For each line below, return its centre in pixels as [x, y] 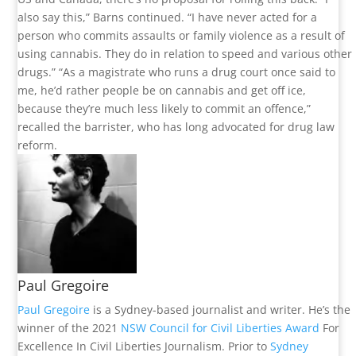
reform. [38, 145]
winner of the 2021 [70, 328]
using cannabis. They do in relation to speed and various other [185, 54]
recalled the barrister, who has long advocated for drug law [176, 127]
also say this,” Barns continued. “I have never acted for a [168, 17]
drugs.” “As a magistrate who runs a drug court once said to [177, 72]
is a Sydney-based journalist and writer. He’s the [221, 310]
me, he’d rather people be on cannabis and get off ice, [162, 91]
